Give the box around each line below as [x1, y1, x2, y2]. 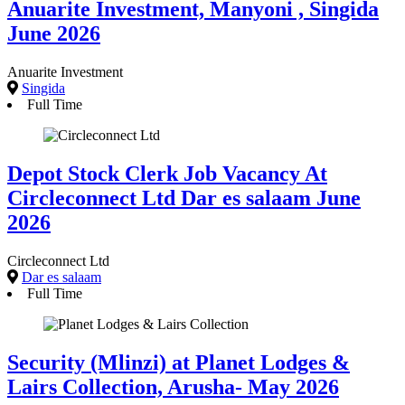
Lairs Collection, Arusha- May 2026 [7, 374, 339, 399]
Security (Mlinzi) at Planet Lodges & [7, 350, 350, 374]
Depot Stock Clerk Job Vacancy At [7, 161, 327, 185]
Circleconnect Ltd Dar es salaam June [7, 185, 361, 210]
